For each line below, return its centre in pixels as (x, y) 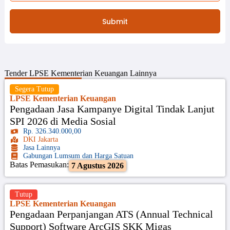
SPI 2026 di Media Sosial (63, 121)
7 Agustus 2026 (97, 165)
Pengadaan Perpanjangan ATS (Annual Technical (111, 214)
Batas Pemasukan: (39, 164)
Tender (17, 73)
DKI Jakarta (41, 139)
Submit (115, 21)
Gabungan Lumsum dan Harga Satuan (79, 156)
